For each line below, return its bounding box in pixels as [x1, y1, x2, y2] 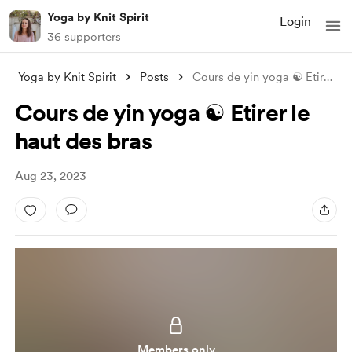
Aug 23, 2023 [14, 169, 86, 183]
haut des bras [14, 126, 152, 155]
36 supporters [47, 30, 121, 44]
